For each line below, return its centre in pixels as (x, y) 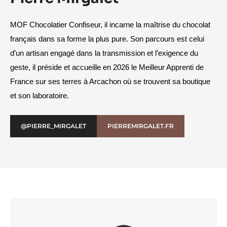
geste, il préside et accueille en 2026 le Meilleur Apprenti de (107, 67)
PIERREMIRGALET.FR (141, 126)
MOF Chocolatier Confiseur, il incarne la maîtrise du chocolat (110, 25)
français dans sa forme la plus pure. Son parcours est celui (107, 39)
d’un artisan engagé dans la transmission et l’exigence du (104, 53)
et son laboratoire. (40, 96)
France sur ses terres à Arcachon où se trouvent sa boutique (110, 81)
